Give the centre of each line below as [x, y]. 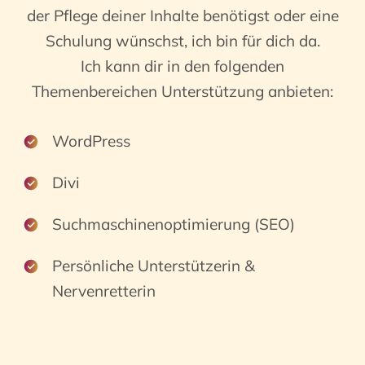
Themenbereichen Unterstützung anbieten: [182, 91]
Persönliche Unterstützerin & [154, 266]
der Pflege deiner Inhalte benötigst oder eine [182, 15]
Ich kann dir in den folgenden [182, 66]
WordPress [91, 141]
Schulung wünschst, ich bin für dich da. [182, 41]
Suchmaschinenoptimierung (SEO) [174, 224]
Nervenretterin [104, 291]
